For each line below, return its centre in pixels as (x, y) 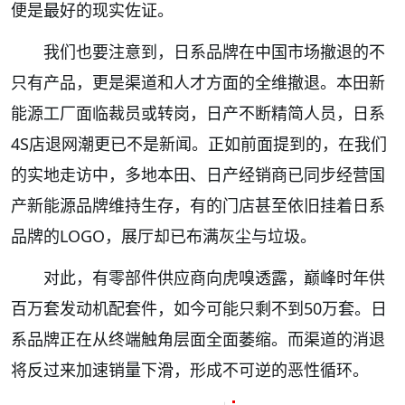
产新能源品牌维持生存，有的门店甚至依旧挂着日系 (198, 205)
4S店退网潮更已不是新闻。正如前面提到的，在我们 (199, 143)
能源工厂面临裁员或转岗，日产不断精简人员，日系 (198, 113)
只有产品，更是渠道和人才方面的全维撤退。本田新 (198, 82)
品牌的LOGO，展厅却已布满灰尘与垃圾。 (164, 235)
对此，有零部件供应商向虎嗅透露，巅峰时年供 (214, 277)
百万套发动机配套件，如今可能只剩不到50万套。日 (199, 308)
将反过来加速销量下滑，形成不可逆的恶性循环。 (190, 369)
